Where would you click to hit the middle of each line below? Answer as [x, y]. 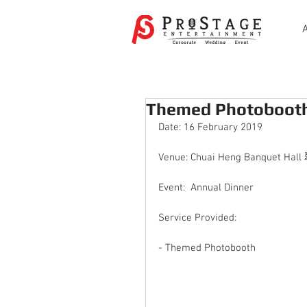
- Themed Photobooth [207, 248]
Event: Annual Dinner [207, 187]
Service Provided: [199, 218]
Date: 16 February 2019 [210, 127]
